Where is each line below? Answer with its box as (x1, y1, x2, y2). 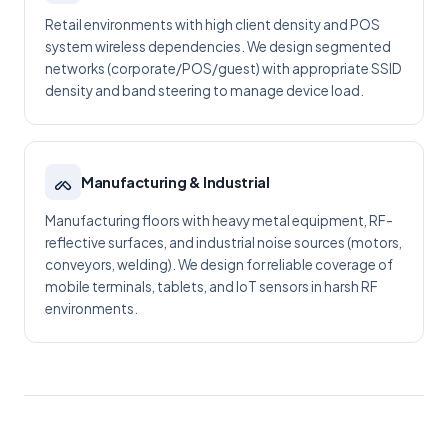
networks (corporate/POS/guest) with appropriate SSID (45, 60, 402, 77)
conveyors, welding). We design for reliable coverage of (45, 256, 393, 273)
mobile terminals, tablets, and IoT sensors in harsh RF (45, 278, 378, 295)
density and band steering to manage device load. (45, 82, 364, 99)
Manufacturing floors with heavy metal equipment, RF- (45, 212, 393, 229)
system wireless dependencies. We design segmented (45, 38, 391, 55)
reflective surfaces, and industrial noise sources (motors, (45, 234, 402, 251)
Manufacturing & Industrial (81, 173, 270, 191)
